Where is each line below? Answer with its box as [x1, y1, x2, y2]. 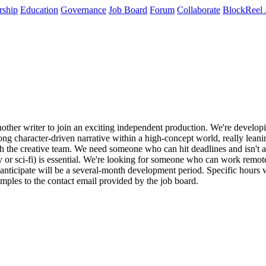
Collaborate [177, 5, 220, 15]
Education [20, 5, 58, 15]
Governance [61, 5, 106, 15]
